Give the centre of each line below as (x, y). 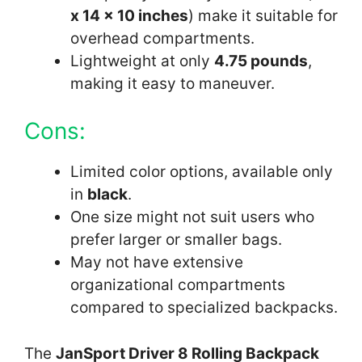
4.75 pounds (261, 61)
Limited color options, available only (202, 172)
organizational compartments (178, 285)
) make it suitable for (263, 15)
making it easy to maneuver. (173, 83)
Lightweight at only (142, 61)
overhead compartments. (162, 38)
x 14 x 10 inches (129, 15)
